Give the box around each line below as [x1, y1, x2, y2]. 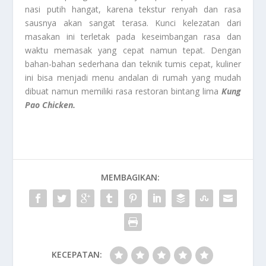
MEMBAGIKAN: [100, 171, 160, 183]
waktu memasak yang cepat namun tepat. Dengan [25, 44, 241, 56]
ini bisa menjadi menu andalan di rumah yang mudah [25, 71, 241, 83]
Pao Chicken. [25, 99, 76, 110]
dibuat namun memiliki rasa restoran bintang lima [25, 85, 218, 97]
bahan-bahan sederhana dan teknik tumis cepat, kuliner [25, 58, 241, 69]
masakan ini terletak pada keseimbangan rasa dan [25, 30, 241, 42]
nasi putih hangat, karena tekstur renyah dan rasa [25, 3, 241, 15]
